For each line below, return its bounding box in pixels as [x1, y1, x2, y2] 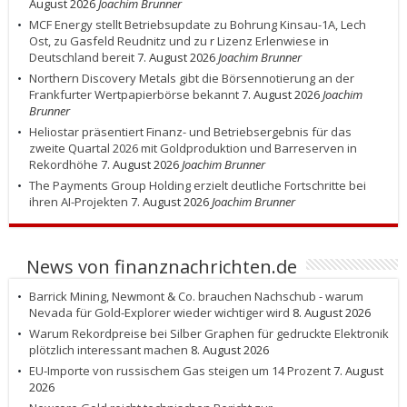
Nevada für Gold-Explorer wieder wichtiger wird [29, 304, 290, 322]
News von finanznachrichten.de [26, 254, 297, 280]
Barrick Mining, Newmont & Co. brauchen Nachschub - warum [29, 288, 363, 305]
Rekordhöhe [29, 156, 98, 174]
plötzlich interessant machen [29, 342, 188, 359]
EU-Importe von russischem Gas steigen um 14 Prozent [29, 362, 331, 380]
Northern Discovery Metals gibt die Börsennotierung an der [29, 70, 354, 87]
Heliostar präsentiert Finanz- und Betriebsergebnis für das [29, 124, 352, 141]
